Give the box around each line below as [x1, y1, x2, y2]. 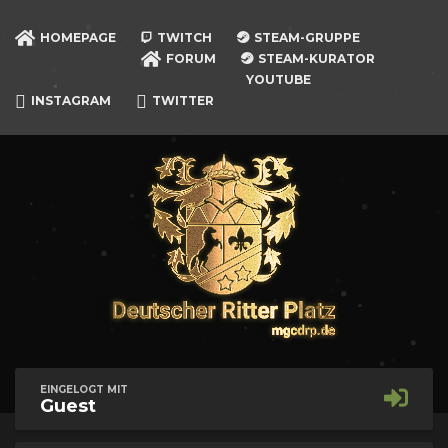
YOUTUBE [246, 72, 311, 88]
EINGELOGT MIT [40, 383, 128, 397]
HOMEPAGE [40, 30, 116, 46]
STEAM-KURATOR [258, 51, 375, 67]
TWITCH [157, 30, 212, 46]
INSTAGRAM [31, 93, 111, 109]
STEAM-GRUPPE [254, 30, 360, 46]
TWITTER [152, 93, 214, 109]
